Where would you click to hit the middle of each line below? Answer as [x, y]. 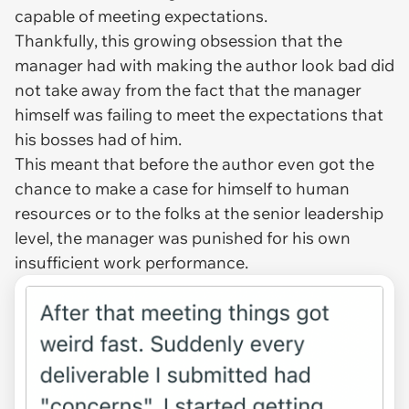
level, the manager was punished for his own [183, 238]
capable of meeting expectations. [143, 16]
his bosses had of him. [98, 140]
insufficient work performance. [133, 263]
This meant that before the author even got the [194, 164]
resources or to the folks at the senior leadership [199, 214]
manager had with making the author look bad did [204, 66]
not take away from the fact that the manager [188, 90]
